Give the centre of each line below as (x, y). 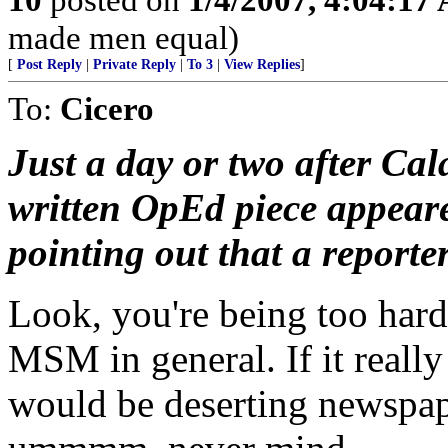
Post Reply (49, 64)
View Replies (262, 64)
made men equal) (123, 37)
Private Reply (134, 64)
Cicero (107, 108)
